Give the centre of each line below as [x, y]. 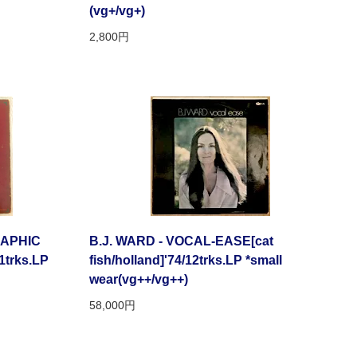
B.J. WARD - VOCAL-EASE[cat [181, 241]
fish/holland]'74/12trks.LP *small [186, 261]
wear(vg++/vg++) [139, 280]
